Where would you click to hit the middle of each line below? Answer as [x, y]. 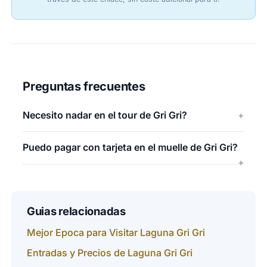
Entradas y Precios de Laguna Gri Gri [109, 252]
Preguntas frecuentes [84, 86]
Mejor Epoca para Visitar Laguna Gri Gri [116, 232]
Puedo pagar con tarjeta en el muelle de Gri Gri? [131, 148]
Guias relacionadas [76, 211]
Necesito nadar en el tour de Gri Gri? [105, 115]
